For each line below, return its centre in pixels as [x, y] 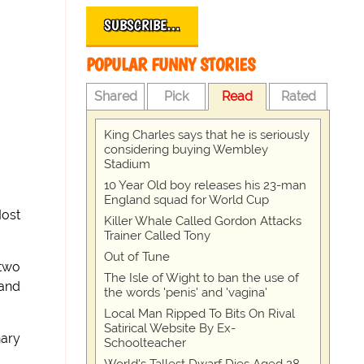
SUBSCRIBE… [143, 25]
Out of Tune [137, 257]
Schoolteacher [145, 343]
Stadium [128, 164]
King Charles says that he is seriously [207, 135]
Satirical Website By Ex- [170, 328]
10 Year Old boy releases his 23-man [206, 185]
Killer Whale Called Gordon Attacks [203, 221]
